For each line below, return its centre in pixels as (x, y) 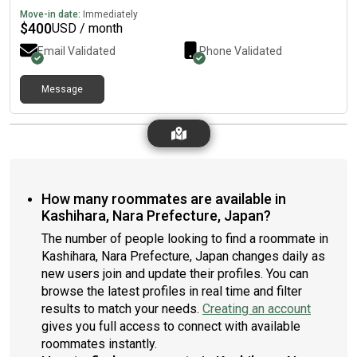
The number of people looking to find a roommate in (185, 239)
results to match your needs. (122, 309)
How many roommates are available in (164, 199)
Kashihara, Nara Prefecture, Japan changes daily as (183, 256)
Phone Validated (241, 51)
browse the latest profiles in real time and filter (172, 291)
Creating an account (257, 309)
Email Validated (76, 51)
